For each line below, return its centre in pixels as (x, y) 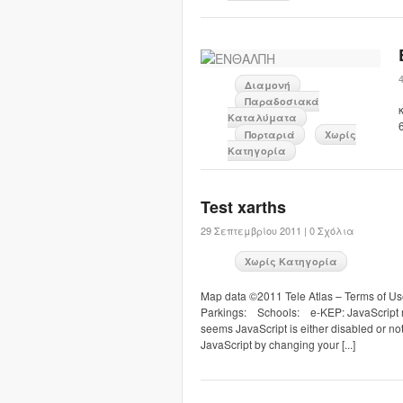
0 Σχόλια (331, 230)
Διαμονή (268, 85)
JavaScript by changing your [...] (278, 344)
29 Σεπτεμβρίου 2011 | (254, 230)
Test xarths (243, 207)
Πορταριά (270, 134)
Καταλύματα (262, 117)
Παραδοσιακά (282, 101)
